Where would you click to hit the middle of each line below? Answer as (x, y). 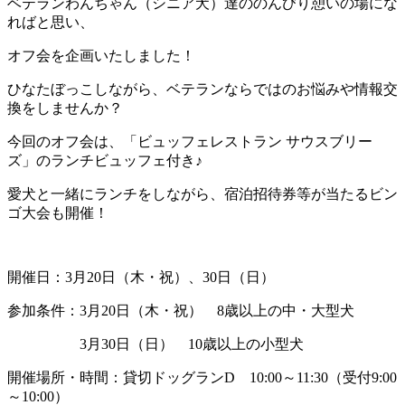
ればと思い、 (51, 22)
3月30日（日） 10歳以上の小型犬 (155, 344)
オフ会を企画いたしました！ (101, 55)
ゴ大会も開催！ (58, 212)
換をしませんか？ (65, 108)
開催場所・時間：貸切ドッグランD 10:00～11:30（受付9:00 (202, 377)
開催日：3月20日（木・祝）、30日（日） (141, 277)
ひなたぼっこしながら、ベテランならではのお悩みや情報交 (202, 89)
